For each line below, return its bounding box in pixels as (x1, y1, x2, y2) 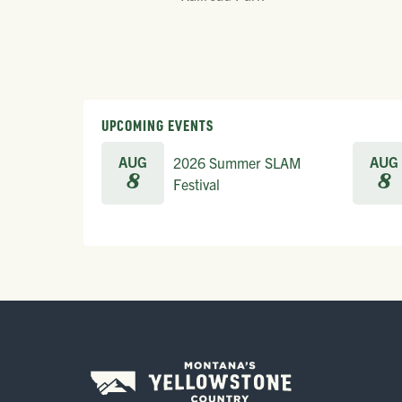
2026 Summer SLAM (173, 153, 301, 171)
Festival (173, 174, 220, 193)
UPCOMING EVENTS (101, 115, 214, 135)
